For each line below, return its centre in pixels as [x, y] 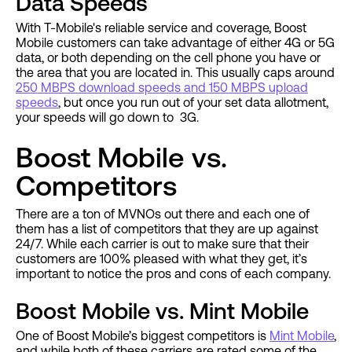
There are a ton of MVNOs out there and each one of [163, 214]
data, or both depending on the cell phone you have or [168, 58]
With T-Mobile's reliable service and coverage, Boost [161, 28]
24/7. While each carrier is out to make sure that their [162, 244]
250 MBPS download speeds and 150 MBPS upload [162, 88]
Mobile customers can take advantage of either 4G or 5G [175, 43]
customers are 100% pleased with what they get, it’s [161, 259]
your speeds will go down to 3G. [109, 117]
